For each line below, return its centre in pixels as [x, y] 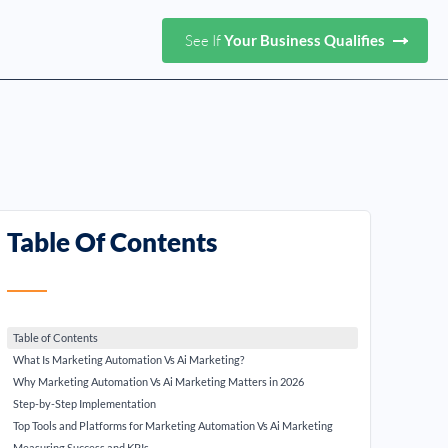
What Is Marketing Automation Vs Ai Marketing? [129, 359]
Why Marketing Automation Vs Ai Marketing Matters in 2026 [159, 381]
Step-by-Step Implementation [85, 403]
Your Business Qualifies [306, 39]
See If [204, 40]
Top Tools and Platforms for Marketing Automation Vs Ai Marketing [173, 425]
